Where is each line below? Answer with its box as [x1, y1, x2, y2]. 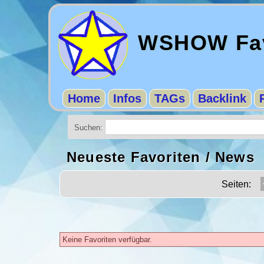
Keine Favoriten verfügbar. [62, 235, 152, 244]
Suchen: [74, 123, 105, 132]
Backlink [198, 92, 246, 105]
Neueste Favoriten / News [67, 149, 255, 165]
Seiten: [221, 179, 258, 189]
